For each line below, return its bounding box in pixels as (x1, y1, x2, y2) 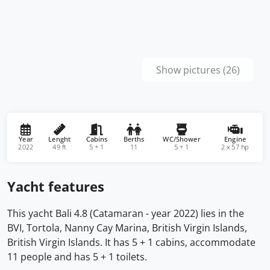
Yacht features (7, 177, 104, 195)
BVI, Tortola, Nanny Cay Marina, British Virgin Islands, (7, 221, 247, 234)
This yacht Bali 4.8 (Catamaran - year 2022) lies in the (7, 207, 244, 220)
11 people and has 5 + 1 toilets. (7, 250, 147, 263)
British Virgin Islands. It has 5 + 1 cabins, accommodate (7, 236, 256, 249)
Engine (224, 134, 246, 144)
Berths (123, 134, 145, 144)
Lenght (48, 134, 71, 144)
